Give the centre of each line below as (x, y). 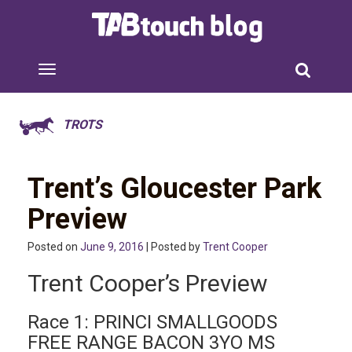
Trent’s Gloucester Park (174, 189)
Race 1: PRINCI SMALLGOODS (152, 322)
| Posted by (173, 247)
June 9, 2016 (112, 247)
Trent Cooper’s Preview (148, 283)
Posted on (54, 247)
